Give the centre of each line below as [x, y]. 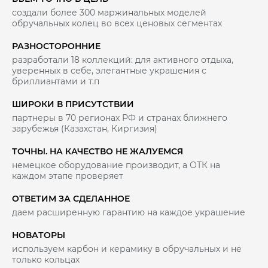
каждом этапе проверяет [68, 176]
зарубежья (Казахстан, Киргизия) [85, 129]
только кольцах [46, 260]
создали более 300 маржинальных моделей [109, 13]
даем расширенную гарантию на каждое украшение [129, 212]
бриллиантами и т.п [56, 81]
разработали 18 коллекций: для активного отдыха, [123, 60]
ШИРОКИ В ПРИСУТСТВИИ [73, 104]
